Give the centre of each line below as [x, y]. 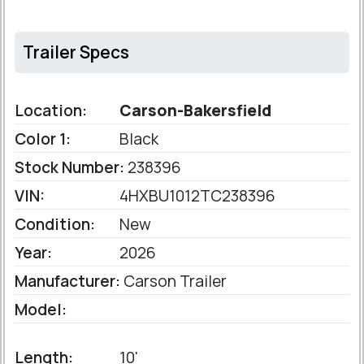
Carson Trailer [173, 281]
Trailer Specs [76, 52]
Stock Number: [69, 167]
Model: [41, 310]
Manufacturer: [67, 281]
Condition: [55, 224]
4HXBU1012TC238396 [196, 196]
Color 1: [43, 139]
